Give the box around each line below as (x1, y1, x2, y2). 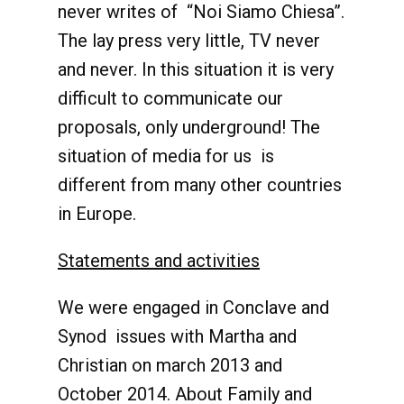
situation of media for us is (58, 145, 274, 167)
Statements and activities (58, 250, 260, 271)
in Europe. (58, 203, 136, 225)
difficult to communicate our (58, 87, 283, 109)
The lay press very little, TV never (58, 30, 320, 51)
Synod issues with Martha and (58, 326, 297, 347)
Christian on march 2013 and (58, 354, 282, 376)
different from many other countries (58, 174, 342, 196)
